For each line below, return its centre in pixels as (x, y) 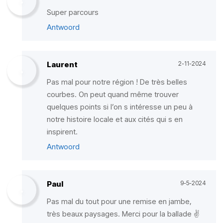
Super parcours (73, 12)
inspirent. (62, 132)
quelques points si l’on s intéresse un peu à (120, 107)
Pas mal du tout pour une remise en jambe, (119, 201)
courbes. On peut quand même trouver (113, 94)
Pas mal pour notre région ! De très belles (117, 82)
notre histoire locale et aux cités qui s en (115, 119)
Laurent (62, 64)
